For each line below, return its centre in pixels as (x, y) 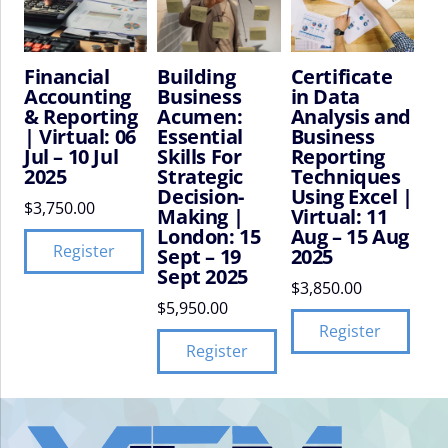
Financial (67, 77)
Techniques (345, 177)
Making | (200, 217)
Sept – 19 (199, 257)
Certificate (341, 77)
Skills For (199, 157)
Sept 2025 (202, 277)
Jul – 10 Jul (71, 157)
